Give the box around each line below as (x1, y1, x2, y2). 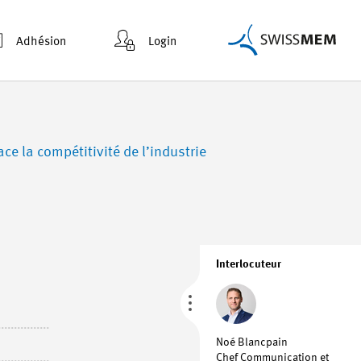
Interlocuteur (216, 259, 281, 270)
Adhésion (16, 35, 66, 48)
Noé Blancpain (216, 337, 288, 348)
